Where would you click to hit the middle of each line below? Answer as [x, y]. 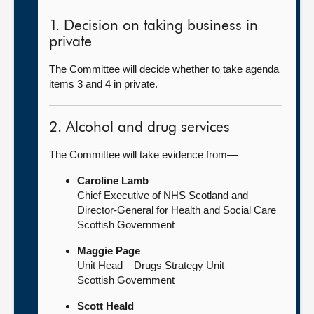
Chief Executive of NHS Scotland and [163, 195]
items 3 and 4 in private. [103, 84]
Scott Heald [105, 306]
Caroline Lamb [113, 180]
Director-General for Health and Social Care [177, 210]
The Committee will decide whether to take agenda [164, 69]
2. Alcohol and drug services [139, 128]
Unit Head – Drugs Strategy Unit [151, 265]
